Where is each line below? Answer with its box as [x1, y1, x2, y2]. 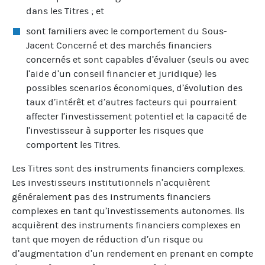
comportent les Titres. [26, 138, 120, 150]
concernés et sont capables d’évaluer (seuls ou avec [26, 53, 249, 65]
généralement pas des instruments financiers [12, 190, 211, 202]
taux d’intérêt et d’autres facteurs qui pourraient [26, 96, 237, 108]
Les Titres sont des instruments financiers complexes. [12, 162, 245, 174]
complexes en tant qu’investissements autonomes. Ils [12, 205, 244, 216]
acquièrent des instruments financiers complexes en [12, 219, 241, 231]
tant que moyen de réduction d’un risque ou [12, 233, 203, 245]
